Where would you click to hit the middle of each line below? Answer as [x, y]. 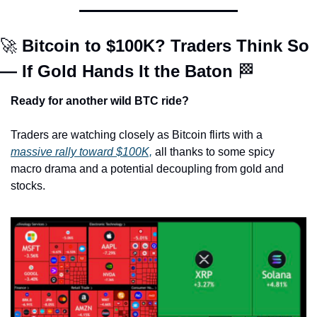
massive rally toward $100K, [81, 152]
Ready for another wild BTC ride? [100, 101]
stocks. [28, 186]
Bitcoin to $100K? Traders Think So [163, 46]
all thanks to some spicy [213, 152]
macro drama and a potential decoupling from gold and [147, 169]
